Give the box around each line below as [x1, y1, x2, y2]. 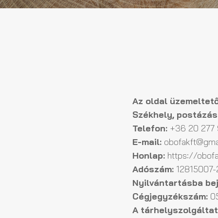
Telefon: [132, 122, 167, 134]
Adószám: [132, 163, 174, 175]
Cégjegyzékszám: [132, 190, 208, 202]
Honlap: [132, 149, 165, 161]
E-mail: [132, 136, 162, 147]
